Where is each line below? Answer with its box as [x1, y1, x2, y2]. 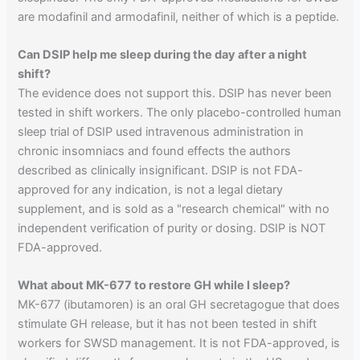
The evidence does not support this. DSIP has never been [18, 86, 333, 101]
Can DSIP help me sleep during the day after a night [18, 47, 308, 63]
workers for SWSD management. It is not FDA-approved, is [18, 336, 341, 351]
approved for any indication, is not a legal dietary [18, 182, 284, 198]
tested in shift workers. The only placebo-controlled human [18, 105, 342, 121]
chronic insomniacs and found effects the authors [18, 144, 292, 159]
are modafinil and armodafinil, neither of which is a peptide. [18, 9, 340, 24]
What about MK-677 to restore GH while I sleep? [18, 278, 291, 293]
